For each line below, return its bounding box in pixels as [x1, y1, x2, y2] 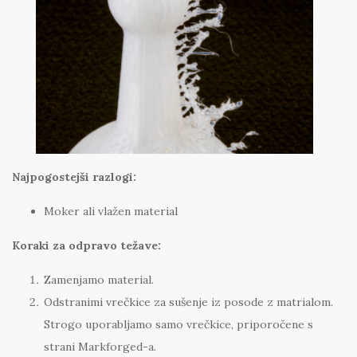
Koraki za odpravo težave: [12, 238, 161, 253]
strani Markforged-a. [44, 339, 156, 355]
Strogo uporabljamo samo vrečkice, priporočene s [44, 317, 313, 332]
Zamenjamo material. [44, 273, 154, 288]
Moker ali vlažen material [44, 204, 178, 219]
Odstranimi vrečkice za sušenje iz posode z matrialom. [44, 295, 333, 310]
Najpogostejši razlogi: [12, 170, 136, 185]
